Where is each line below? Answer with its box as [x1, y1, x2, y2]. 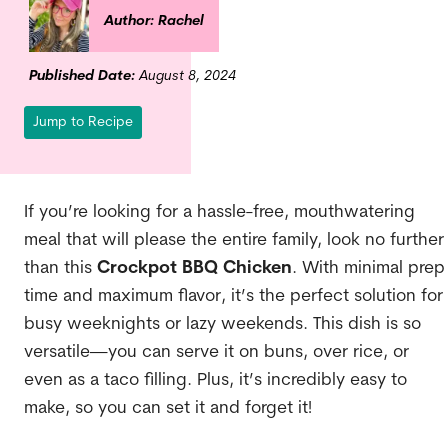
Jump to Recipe [32, 114, 133, 130]
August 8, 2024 [134, 68, 236, 84]
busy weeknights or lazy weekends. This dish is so [23, 315, 421, 333]
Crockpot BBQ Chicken [96, 259, 292, 277]
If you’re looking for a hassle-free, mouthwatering [23, 203, 415, 221]
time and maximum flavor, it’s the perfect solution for [23, 287, 443, 305]
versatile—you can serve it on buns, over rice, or [23, 343, 409, 361]
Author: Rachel [103, 13, 204, 29]
